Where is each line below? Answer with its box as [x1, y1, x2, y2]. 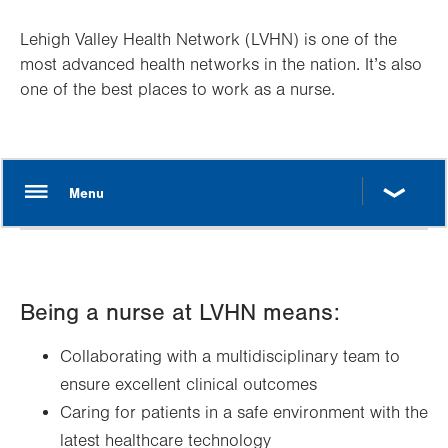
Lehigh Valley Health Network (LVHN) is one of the [20, 30, 397, 50]
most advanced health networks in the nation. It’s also [20, 55, 422, 75]
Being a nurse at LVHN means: [20, 299, 340, 326]
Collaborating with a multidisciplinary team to [60, 347, 400, 367]
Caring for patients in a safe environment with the [60, 403, 428, 423]
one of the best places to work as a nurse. [20, 80, 335, 100]
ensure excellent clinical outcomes [60, 375, 317, 395]
